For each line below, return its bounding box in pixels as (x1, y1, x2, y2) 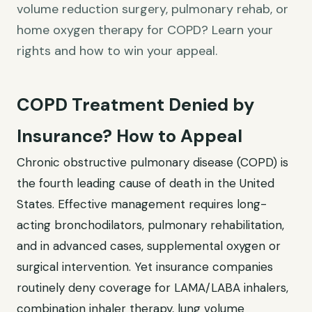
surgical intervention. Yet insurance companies (17, 259, 273, 274)
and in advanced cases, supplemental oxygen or (17, 238, 281, 253)
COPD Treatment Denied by (17, 93, 254, 116)
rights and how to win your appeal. (17, 42, 217, 59)
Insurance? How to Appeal (17, 125, 242, 148)
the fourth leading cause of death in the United (17, 175, 274, 191)
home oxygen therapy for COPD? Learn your (17, 22, 273, 38)
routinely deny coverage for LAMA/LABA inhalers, (17, 280, 288, 295)
